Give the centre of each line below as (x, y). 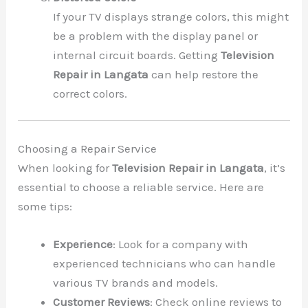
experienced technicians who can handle (165, 263)
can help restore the (204, 74)
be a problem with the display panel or (156, 35)
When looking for (65, 167)
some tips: (45, 206)
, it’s (275, 167)
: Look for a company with (181, 244)
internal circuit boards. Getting (137, 55)
